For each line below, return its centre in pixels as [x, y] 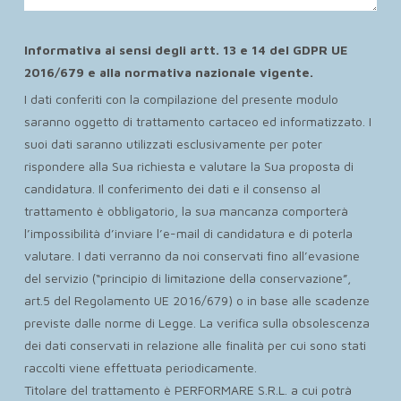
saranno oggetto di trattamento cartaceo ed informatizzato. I [197, 122]
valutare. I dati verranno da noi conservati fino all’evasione [192, 256]
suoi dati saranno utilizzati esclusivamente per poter [173, 144]
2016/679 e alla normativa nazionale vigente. [168, 72]
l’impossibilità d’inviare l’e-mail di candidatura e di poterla [188, 234]
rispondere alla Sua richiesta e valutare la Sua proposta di [188, 166]
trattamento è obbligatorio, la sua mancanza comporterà [186, 211]
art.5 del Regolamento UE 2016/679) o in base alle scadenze [196, 301]
